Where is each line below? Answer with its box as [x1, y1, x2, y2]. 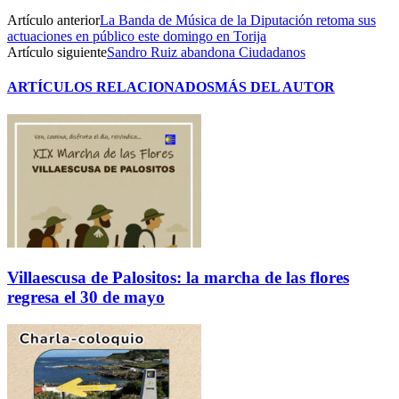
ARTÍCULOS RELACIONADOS [7, 79, 215, 95]
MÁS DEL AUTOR [215, 79, 335, 95]
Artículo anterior [7, 12, 100, 28]
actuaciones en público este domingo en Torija [7, 28, 266, 44]
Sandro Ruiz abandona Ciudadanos [107, 44, 305, 60]
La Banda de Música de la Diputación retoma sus [100, 12, 376, 28]
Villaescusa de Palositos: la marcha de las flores [7, 268, 349, 288]
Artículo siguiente [7, 44, 107, 60]
